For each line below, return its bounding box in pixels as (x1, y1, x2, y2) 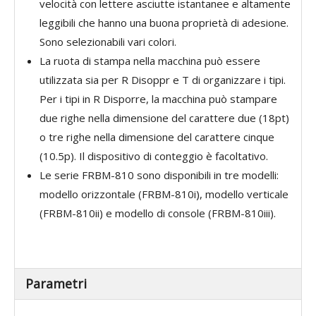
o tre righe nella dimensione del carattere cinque (39, 130, 274, 144)
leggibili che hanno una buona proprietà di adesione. (39, 16, 288, 30)
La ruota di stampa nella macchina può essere (39, 54, 260, 68)
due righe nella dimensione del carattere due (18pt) (39, 111, 289, 125)
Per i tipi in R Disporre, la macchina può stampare (39, 92, 277, 106)
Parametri (25, 275, 87, 292)
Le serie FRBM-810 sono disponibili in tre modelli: (39, 168, 279, 182)
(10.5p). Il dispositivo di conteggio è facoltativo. (39, 149, 268, 163)
